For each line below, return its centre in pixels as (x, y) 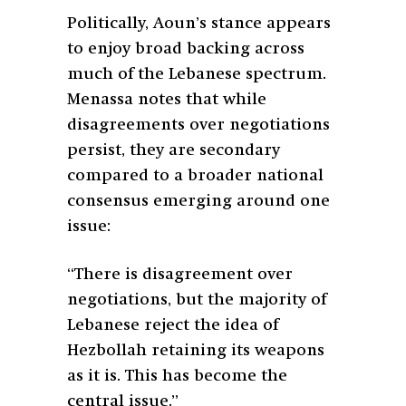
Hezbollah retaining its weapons (196, 350)
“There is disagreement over (180, 274)
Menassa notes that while (167, 99)
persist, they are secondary (174, 150)
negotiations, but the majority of (197, 300)
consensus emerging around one (198, 201)
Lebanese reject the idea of (173, 325)
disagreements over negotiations (198, 125)
